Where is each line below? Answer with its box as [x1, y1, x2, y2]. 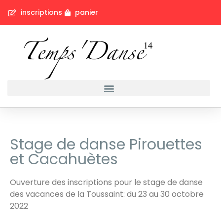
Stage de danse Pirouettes [10, 134, 202, 155]
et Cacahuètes [10, 149, 118, 170]
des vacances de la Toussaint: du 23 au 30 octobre [10, 188, 204, 200]
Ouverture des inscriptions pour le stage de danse [10, 177, 203, 188]
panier [75, 7, 98, 17]
